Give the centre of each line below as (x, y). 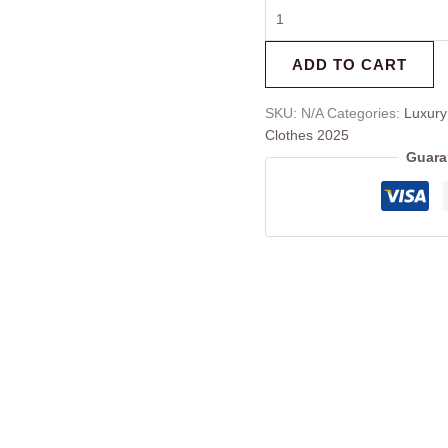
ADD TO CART (349, 65)
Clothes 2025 (306, 135)
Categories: (365, 113)
